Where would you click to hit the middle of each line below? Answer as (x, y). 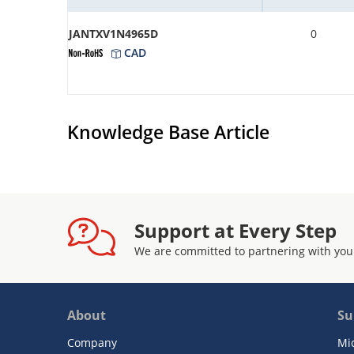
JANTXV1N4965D (113, 34)
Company (92, 343)
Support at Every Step (235, 231)
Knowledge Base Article (168, 132)
